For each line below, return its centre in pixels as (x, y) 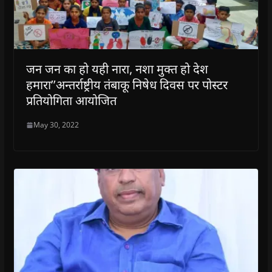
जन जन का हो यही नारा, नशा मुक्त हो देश (117, 69)
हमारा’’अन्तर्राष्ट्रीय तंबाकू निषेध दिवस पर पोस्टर (127, 85)
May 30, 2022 (56, 125)
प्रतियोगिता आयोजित (71, 101)
